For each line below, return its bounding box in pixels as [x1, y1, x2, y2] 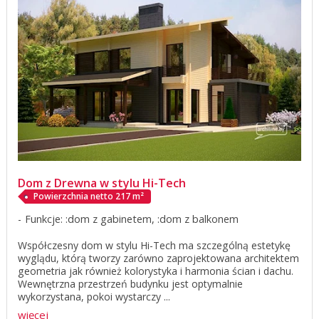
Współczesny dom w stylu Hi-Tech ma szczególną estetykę [18, 238, 291, 252]
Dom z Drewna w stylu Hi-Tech [18, 174, 189, 191]
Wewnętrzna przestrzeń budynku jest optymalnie [18, 276, 243, 291]
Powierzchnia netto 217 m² [33, 189, 144, 202]
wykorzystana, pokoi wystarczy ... [18, 289, 170, 303]
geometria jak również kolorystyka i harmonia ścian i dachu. [18, 263, 293, 278]
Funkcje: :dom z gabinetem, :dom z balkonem [25, 211, 239, 226]
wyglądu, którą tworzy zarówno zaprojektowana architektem [18, 251, 299, 265]
